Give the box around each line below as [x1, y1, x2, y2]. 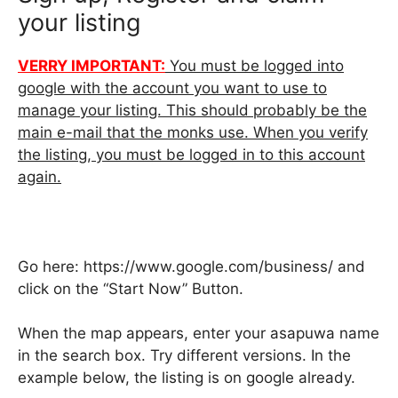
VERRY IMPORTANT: [18, 56, 165, 75]
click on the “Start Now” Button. [18, 279, 243, 298]
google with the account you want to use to [18, 78, 327, 97]
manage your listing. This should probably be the [18, 100, 367, 119]
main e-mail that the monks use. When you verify [18, 123, 368, 141]
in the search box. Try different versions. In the [18, 346, 351, 365]
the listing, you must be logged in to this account [18, 145, 365, 163]
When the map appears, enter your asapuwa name [18, 324, 379, 343]
